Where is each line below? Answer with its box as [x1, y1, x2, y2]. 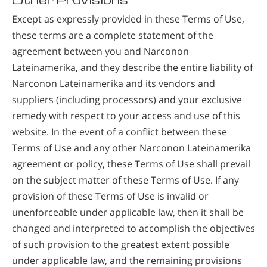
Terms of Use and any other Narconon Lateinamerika [12, 141, 251, 154]
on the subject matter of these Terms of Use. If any [12, 173, 239, 187]
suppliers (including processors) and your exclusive [12, 92, 242, 106]
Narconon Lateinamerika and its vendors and [12, 76, 215, 90]
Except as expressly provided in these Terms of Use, [12, 12, 244, 26]
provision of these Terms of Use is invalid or [12, 189, 209, 203]
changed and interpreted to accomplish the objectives [12, 221, 255, 235]
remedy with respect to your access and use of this [12, 108, 240, 122]
